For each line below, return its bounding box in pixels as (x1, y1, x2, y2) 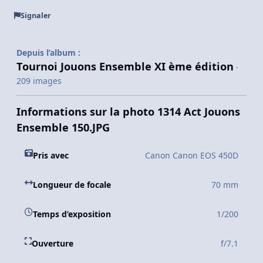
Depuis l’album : (16, 47, 80, 59)
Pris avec (33, 150, 69, 161)
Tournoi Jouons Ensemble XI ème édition (16, 59, 234, 74)
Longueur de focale (33, 179, 111, 191)
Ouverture (32, 238, 73, 249)
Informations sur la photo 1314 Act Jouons (16, 104, 240, 119)
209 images (16, 75, 62, 87)
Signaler (20, 10, 51, 21)
